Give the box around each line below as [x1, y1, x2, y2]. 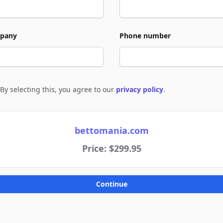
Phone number [119, 31, 171, 40]
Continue [96, 179, 127, 189]
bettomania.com [74, 124, 149, 136]
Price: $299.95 [82, 142, 141, 154]
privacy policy [116, 85, 163, 94]
